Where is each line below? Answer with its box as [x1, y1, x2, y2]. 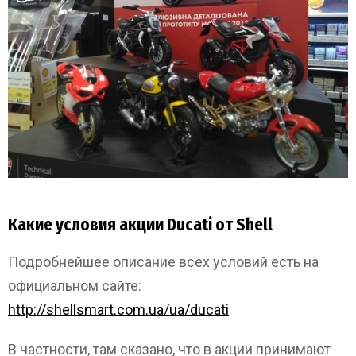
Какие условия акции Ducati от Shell [8, 214, 273, 235]
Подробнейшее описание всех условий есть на [8, 253, 319, 270]
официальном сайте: [8, 277, 141, 294]
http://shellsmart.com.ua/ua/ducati [8, 300, 229, 318]
